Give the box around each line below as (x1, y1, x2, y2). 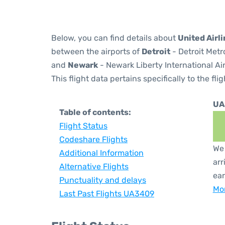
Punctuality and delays (59, 175, 146, 185)
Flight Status (59, 121, 107, 131)
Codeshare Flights (59, 135, 128, 144)
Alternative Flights (59, 162, 129, 171)
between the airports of (51, 47, 142, 56)
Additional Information (59, 148, 144, 158)
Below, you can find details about (51, 33, 178, 43)
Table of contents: (59, 107, 131, 117)
